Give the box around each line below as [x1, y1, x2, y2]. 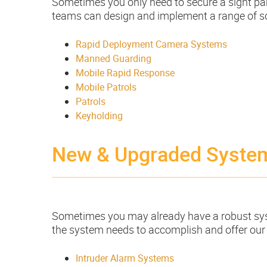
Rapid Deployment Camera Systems [76, 38, 227, 51]
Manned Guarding [76, 52, 151, 66]
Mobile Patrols [76, 80, 136, 94]
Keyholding [76, 109, 123, 123]
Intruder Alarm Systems [76, 252, 174, 265]
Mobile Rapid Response [76, 66, 175, 80]
